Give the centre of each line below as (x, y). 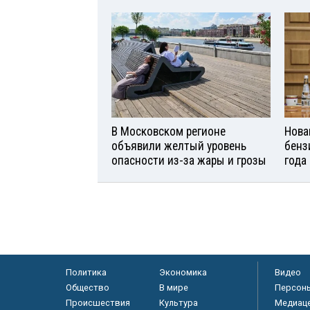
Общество (87, 288)
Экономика (183, 273)
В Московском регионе (168, 132)
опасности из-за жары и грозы (189, 161)
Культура (178, 303)
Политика (86, 273)
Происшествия (98, 303)
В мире (173, 288)
